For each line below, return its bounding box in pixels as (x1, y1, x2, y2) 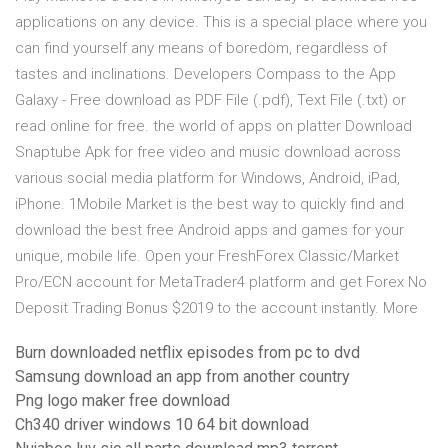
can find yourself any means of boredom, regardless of (15, 39, 387, 58)
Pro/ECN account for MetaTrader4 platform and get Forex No (15, 273, 427, 292)
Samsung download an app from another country (15, 367, 350, 387)
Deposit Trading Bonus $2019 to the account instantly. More (15, 299, 418, 318)
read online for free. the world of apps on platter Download (15, 117, 412, 136)
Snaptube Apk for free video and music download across (15, 143, 401, 162)
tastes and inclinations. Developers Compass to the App (15, 65, 396, 84)
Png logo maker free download (15, 391, 230, 411)
